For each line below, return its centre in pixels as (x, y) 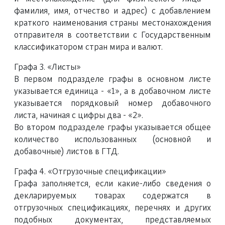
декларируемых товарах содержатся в (113, 196)
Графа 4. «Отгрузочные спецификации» (90, 172)
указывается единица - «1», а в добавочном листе (113, 91)
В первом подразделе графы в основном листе (113, 79)
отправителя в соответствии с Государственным (113, 35)
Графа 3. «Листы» (47, 67)
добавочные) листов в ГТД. (67, 152)
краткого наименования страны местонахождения (113, 23)
